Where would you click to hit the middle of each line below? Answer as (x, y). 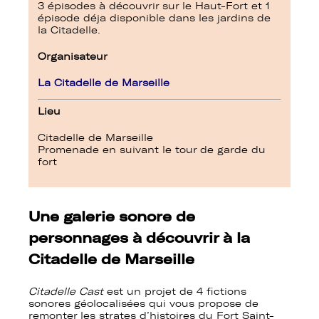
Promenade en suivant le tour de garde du (152, 150)
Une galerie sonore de (112, 217)
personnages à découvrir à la (139, 238)
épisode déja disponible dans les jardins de (154, 19)
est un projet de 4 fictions (175, 292)
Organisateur (73, 57)
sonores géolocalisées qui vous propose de (143, 304)
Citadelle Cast (66, 292)
